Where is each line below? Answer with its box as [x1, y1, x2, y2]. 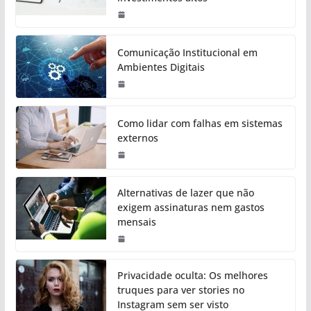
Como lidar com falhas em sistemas [117, 117, 283, 131]
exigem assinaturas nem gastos [117, 201, 264, 215]
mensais [117, 215, 156, 229]
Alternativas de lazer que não [117, 186, 254, 200]
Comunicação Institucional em [117, 46, 258, 60]
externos [117, 131, 158, 145]
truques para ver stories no [117, 283, 244, 297]
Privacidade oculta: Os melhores [117, 269, 268, 283]
